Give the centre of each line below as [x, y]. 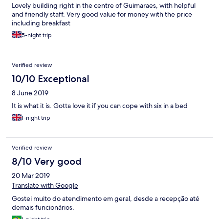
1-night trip [36, 118]
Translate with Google [45, 186]
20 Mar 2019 [31, 176]
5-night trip [37, 35]
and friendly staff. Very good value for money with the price [102, 14]
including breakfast [41, 23]
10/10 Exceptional [51, 79]
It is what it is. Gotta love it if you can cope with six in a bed [100, 106]
